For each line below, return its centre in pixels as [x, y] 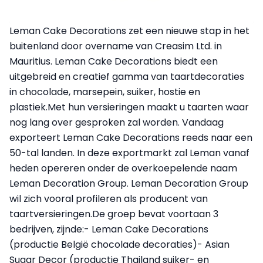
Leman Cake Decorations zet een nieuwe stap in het [129, 31]
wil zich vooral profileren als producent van [109, 198]
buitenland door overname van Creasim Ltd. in [116, 46]
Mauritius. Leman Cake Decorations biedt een [114, 61]
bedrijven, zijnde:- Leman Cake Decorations [109, 229]
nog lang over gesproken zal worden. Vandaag [117, 122]
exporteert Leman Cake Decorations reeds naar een [131, 137]
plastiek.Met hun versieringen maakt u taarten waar [129, 107]
